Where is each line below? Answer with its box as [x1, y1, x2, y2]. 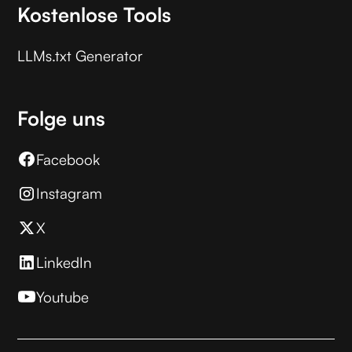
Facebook [36, 149, 100, 169]
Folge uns [17, 106, 106, 130]
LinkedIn [36, 252, 92, 272]
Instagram [36, 184, 102, 203]
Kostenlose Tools [17, 2, 172, 27]
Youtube [36, 287, 89, 306]
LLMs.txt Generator [17, 46, 144, 65]
